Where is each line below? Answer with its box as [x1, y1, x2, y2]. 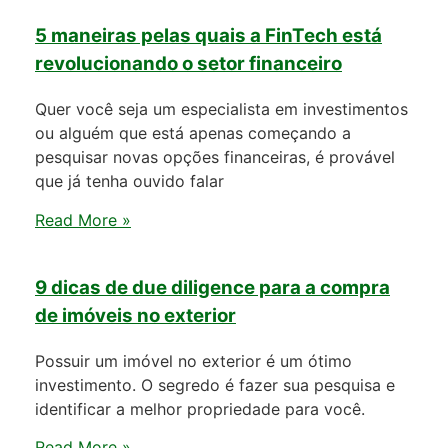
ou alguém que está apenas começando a [35, 123, 351, 144]
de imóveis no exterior [35, 304, 236, 328]
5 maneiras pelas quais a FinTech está [35, 24, 382, 48]
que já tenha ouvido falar [35, 171, 224, 192]
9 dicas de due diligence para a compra [35, 276, 390, 300]
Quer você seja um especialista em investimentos [35, 99, 408, 120]
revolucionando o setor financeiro [35, 52, 342, 76]
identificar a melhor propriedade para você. [35, 398, 365, 419]
